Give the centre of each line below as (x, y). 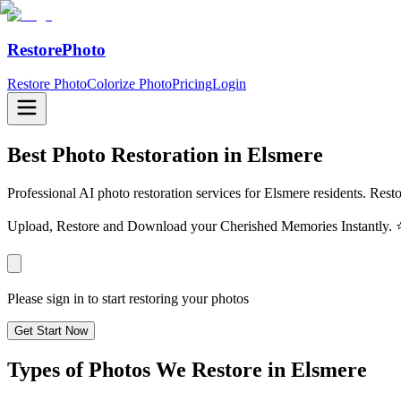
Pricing (192, 84)
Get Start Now (51, 331)
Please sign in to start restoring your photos (128, 299)
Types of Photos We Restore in (149, 370)
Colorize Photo (129, 84)
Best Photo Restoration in (127, 155)
